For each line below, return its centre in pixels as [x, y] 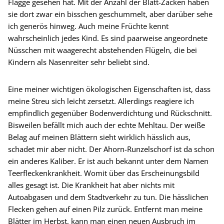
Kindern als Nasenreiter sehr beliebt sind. [79, 62]
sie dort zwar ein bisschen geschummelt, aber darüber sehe [110, 14]
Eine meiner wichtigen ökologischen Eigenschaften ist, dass [109, 89]
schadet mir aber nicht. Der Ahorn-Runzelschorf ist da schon [111, 149]
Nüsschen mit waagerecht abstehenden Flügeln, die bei [102, 50]
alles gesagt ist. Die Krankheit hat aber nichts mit [91, 185]
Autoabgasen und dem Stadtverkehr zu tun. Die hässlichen [108, 197]
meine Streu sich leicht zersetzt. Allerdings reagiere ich [101, 101]
